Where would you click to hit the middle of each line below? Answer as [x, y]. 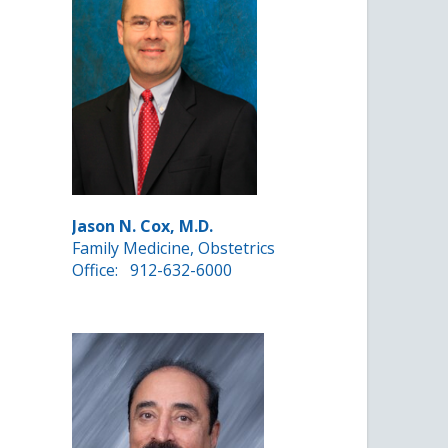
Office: [97, 270]
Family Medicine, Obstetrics [174, 248]
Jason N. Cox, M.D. [143, 226]
